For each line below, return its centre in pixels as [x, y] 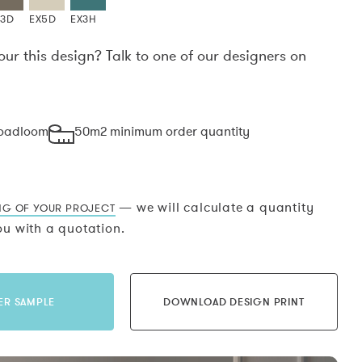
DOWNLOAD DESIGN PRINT [234, 302]
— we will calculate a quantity [215, 207]
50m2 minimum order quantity [162, 131]
